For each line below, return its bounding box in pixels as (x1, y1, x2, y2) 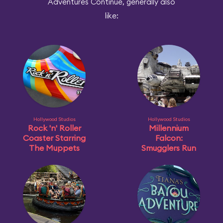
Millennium (149, 123, 189, 133)
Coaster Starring (23, 133, 86, 143)
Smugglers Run (141, 143, 196, 153)
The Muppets (29, 143, 80, 153)
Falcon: (155, 133, 183, 143)
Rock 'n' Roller (27, 123, 81, 133)
